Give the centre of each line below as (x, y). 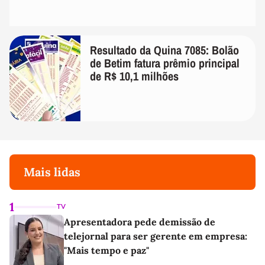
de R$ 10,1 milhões (134, 76)
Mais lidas (52, 172)
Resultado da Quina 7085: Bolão (164, 50)
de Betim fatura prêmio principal (165, 63)
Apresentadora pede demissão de (140, 222)
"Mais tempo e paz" (106, 251)
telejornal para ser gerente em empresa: (156, 236)
